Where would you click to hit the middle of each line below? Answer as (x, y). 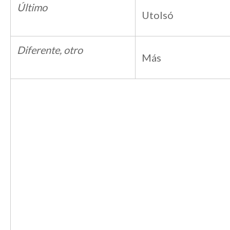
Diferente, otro (50, 50)
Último (32, 7)
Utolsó (158, 15)
